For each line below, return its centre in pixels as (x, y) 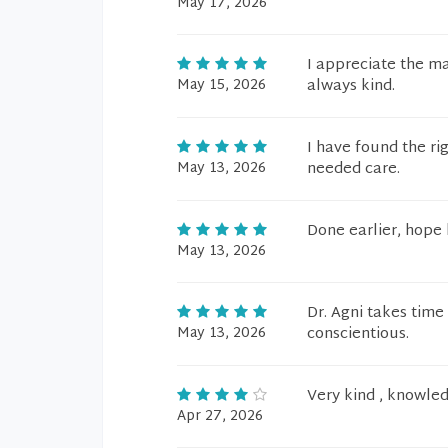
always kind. (351, 86)
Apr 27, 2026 (220, 416)
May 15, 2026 (221, 85)
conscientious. (358, 334)
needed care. (353, 169)
